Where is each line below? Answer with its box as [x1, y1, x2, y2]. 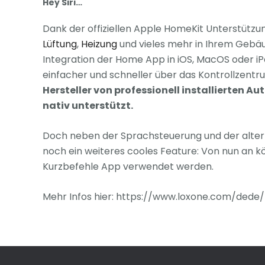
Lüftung [43, 37, 77, 51]
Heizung [81, 37, 117, 51]
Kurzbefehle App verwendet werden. [43, 159, 214, 173]
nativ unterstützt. [43, 98, 133, 112]
